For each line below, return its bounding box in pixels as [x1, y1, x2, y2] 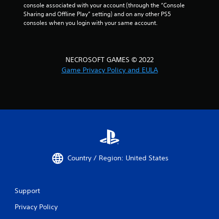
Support [15, 186, 40, 195]
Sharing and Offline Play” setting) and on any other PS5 [23, 9, 171, 18]
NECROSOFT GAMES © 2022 [66, 55, 153, 64]
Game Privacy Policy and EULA [61, 65, 158, 74]
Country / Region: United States [67, 153, 169, 163]
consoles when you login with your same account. [23, 18, 157, 27]
